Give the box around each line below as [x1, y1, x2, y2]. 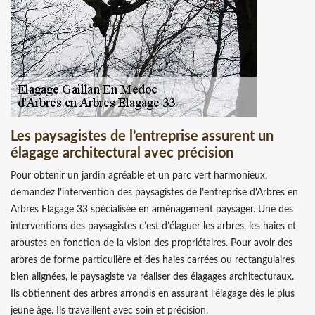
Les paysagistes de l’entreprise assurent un [11, 129, 274, 143]
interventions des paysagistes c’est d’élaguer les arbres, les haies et [11, 221, 296, 231]
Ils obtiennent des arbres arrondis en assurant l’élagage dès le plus [11, 288, 295, 299]
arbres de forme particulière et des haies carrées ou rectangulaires [11, 255, 295, 265]
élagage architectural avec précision [11, 146, 233, 160]
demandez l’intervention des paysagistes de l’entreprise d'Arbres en [11, 187, 298, 198]
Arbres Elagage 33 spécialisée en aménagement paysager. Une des [11, 204, 293, 214]
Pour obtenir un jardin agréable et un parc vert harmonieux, [11, 170, 267, 181]
